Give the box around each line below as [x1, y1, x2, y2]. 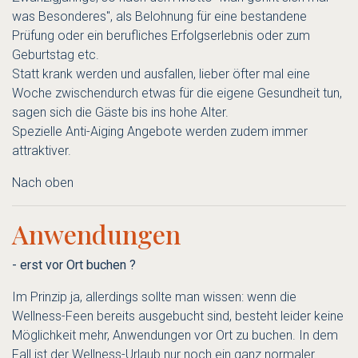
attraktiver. [12, 143, 71, 159]
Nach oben [12, 175, 74, 191]
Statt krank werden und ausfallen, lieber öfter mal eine [12, 66, 310, 82]
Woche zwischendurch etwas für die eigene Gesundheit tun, [12, 86, 342, 101]
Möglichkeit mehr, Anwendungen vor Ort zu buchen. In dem [12, 328, 338, 344]
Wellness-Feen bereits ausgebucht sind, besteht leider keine [12, 308, 344, 324]
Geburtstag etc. [12, 47, 99, 63]
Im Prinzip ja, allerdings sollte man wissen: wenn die [12, 289, 296, 305]
